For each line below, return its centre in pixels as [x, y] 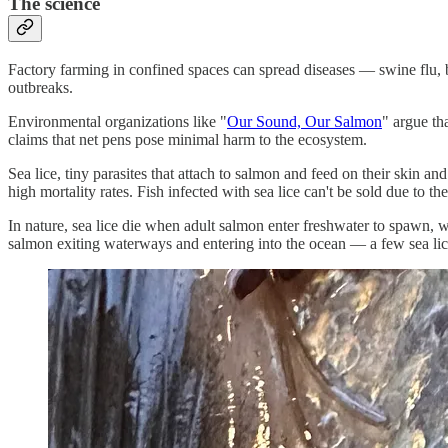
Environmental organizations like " [117, 121]
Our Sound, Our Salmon [304, 121]
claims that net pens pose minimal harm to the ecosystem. [187, 139]
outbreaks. [40, 87]
